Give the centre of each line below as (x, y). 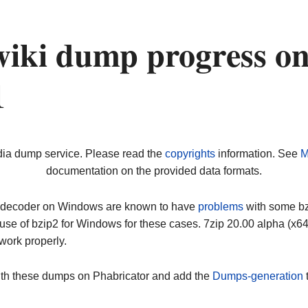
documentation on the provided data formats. (154, 171)
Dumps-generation (258, 276)
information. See (257, 154)
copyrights (190, 154)
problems (221, 206)
